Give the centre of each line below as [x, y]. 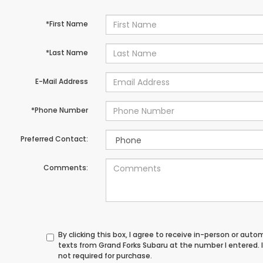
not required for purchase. [105, 256]
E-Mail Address [61, 81]
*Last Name [67, 53]
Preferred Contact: [54, 139]
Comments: [65, 168]
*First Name [67, 24]
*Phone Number [59, 110]
